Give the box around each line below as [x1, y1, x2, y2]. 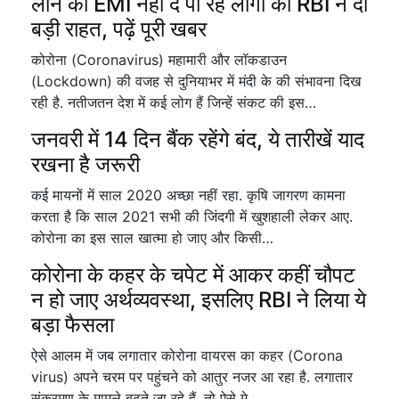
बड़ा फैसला [31, 312, 114, 338]
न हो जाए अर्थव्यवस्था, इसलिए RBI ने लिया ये [31, 287, 366, 313]
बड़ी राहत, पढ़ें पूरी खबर [31, 16, 207, 42]
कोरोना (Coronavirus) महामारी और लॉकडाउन [31, 51, 287, 69]
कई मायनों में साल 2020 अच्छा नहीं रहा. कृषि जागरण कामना [31, 186, 346, 204]
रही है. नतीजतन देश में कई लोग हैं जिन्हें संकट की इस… [31, 94, 316, 111]
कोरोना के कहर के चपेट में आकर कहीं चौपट [31, 262, 355, 288]
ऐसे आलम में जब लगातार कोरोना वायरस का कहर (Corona [31, 346, 343, 364]
